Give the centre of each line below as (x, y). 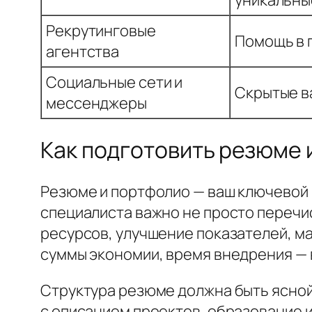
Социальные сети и (115, 82)
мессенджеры (96, 103)
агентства (83, 51)
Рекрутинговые (101, 30)
